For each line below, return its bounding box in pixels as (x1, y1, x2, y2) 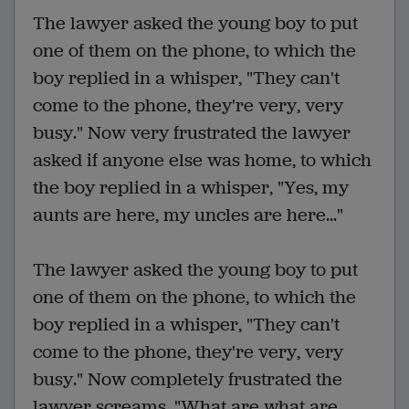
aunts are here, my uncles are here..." (33, 203, 343, 228)
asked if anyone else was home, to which (33, 148, 372, 173)
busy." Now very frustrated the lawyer (33, 121, 351, 146)
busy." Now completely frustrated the (33, 367, 342, 393)
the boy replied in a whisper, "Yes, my (33, 175, 349, 201)
